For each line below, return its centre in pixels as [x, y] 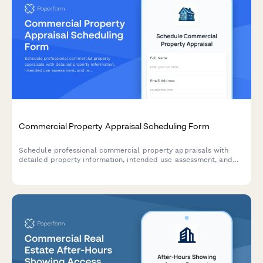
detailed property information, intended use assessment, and [126, 159]
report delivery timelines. [63, 169]
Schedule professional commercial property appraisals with [124, 150]
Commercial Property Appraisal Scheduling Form [114, 126]
